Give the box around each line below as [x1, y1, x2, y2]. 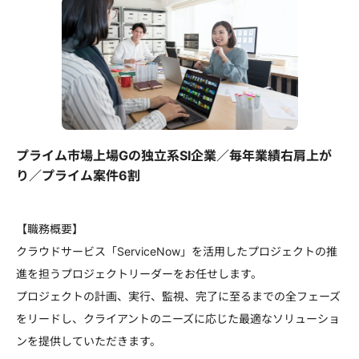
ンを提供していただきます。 [16, 334, 161, 348]
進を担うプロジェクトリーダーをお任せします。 [16, 267, 262, 280]
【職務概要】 [16, 222, 83, 236]
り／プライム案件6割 [16, 167, 140, 184]
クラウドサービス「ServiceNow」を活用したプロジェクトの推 [16, 244, 337, 258]
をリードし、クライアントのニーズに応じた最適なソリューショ [16, 312, 340, 325]
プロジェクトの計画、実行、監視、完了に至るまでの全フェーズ [16, 289, 341, 303]
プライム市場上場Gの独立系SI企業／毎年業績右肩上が [16, 147, 332, 163]
